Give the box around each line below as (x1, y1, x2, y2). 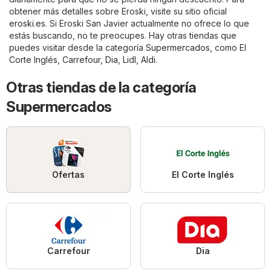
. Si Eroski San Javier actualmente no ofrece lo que (45, 18, 249, 28)
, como (210, 42, 240, 53)
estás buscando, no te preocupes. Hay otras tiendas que (9, 30, 237, 41)
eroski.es (9, 18, 45, 28)
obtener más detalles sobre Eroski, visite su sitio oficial (9, 5, 227, 16)
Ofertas (52, 169, 85, 180)
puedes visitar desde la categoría (9, 42, 146, 53)
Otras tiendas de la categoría (6, 78, 197, 96)
